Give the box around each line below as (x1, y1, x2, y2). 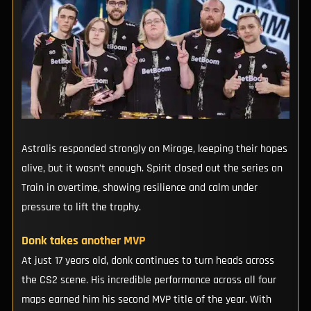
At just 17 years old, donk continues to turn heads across (21, 253, 274, 268)
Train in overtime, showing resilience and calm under (21, 180, 258, 196)
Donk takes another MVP (21, 233, 146, 249)
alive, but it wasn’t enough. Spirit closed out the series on (21, 161, 283, 176)
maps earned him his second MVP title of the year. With (21, 292, 271, 307)
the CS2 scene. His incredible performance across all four (21, 272, 276, 287)
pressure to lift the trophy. (21, 200, 141, 215)
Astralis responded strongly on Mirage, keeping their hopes (21, 142, 287, 157)
